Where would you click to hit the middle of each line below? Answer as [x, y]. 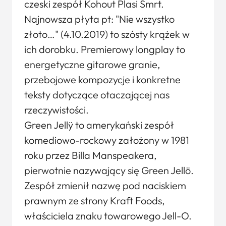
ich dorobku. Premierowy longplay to [105, 49]
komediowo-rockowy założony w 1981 [107, 140]
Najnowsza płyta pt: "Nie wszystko [99, 19]
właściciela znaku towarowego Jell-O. [108, 216]
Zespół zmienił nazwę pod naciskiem [105, 185]
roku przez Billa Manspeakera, [90, 155]
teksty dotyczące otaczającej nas [97, 95]
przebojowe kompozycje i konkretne [102, 79]
